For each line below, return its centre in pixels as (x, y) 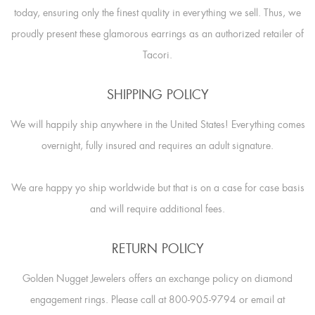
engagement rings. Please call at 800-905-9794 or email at (157, 299)
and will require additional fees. (157, 208)
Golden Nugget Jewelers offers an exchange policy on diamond (157, 278)
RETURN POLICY (157, 249)
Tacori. (157, 54)
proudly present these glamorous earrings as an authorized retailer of (157, 33)
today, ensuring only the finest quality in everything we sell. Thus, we (157, 12)
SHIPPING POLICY (157, 95)
